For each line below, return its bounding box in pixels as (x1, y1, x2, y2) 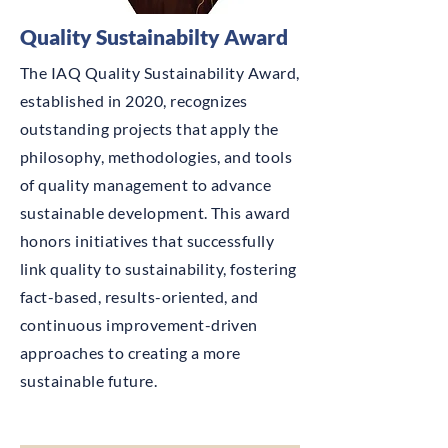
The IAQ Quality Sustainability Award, (20, 63, 300, 82)
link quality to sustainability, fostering (20, 259, 297, 278)
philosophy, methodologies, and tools (20, 147, 293, 166)
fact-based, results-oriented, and (20, 287, 259, 306)
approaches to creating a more (20, 343, 241, 362)
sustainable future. (20, 371, 158, 390)
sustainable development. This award (20, 203, 291, 222)
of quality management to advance (20, 175, 272, 194)
